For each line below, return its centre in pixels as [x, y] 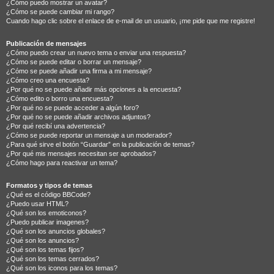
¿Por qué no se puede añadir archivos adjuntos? [78, 117]
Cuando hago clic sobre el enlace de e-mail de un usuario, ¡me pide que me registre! [131, 20]
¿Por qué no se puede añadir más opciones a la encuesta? [94, 89]
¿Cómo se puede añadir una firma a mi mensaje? [79, 71]
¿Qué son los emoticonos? [46, 213]
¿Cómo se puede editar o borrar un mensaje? [74, 61]
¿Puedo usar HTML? [37, 203]
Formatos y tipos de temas [49, 185]
